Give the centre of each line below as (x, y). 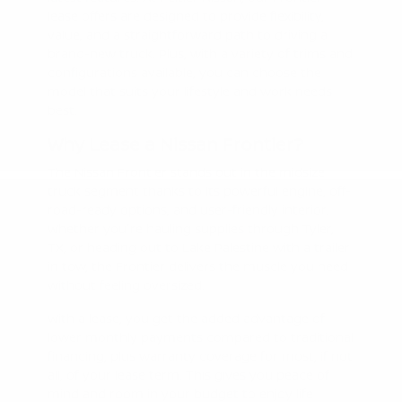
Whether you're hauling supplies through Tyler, (190, 228)
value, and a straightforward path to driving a (187, 34)
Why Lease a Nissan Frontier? (175, 144)
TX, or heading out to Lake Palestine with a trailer (198, 247)
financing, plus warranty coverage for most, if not (200, 355)
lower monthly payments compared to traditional (200, 336)
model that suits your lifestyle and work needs (189, 91)
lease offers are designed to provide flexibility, (185, 15)
